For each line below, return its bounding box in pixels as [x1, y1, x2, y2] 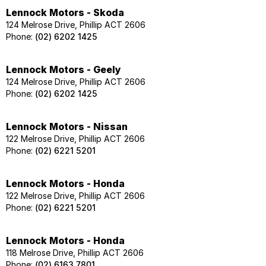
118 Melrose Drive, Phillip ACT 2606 [6, 247, 144, 258]
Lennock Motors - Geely [6, 63, 121, 75]
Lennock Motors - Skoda [6, 6, 124, 18]
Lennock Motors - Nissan [6, 120, 128, 132]
